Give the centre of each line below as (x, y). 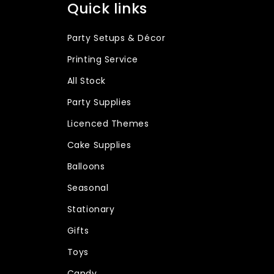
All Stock (86, 81)
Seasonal (88, 188)
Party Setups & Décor (116, 38)
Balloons (86, 166)
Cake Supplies (99, 145)
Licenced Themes (108, 124)
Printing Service (103, 59)
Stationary (91, 209)
